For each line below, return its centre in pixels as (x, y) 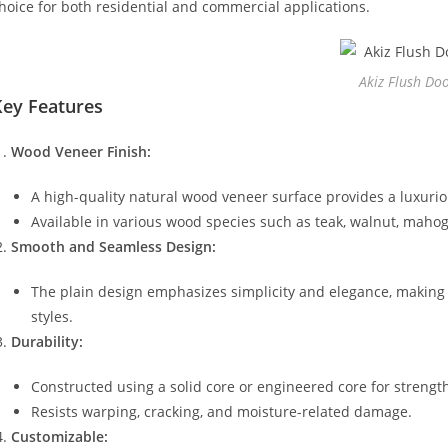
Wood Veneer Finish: (81, 151)
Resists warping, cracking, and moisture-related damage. (221, 411)
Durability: (47, 341)
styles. (52, 316)
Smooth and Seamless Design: (113, 246)
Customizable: (59, 436)
